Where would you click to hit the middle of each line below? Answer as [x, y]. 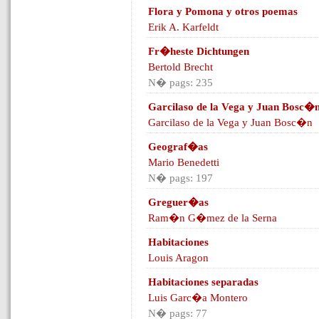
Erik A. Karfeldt [183, 27]
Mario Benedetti [184, 162]
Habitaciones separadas [203, 282]
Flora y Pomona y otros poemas [223, 11]
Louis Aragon [178, 258]
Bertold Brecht [181, 67]
